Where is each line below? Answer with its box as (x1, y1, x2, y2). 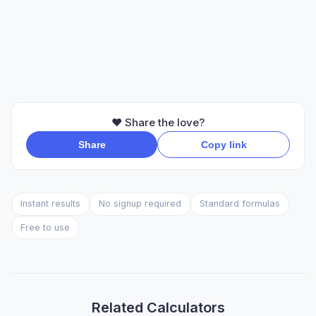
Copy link (200, 138, 247, 150)
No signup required (99, 198, 181, 209)
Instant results (20, 198, 80, 209)
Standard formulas (200, 198, 280, 209)
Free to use (20, 221, 70, 233)
